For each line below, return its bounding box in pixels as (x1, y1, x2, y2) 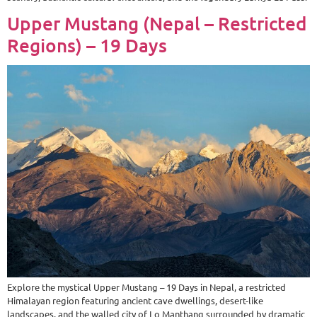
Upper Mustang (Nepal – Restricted (7, 11, 307, 35)
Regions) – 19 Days (7, 33, 167, 57)
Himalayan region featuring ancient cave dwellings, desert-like (7, 294, 263, 306)
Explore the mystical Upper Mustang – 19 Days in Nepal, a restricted (7, 280, 286, 293)
